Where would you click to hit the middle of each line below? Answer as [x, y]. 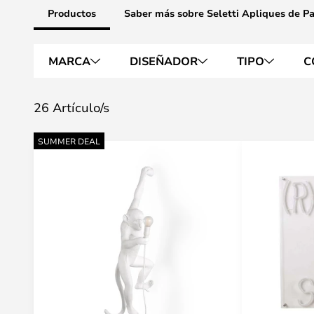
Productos [72, 13]
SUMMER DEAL [69, 141]
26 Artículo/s [71, 107]
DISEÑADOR [164, 61]
